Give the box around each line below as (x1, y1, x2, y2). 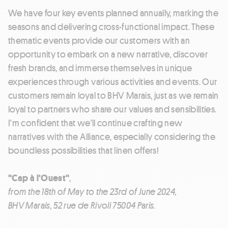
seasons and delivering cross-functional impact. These (8, 20, 215, 33)
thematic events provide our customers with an (8, 34, 190, 47)
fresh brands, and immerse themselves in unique (8, 62, 192, 74)
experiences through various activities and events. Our (8, 75, 217, 88)
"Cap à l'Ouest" (8, 172, 70, 184)
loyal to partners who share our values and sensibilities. (8, 103, 217, 116)
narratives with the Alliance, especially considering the (8, 130, 216, 143)
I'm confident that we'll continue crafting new (8, 117, 183, 129)
